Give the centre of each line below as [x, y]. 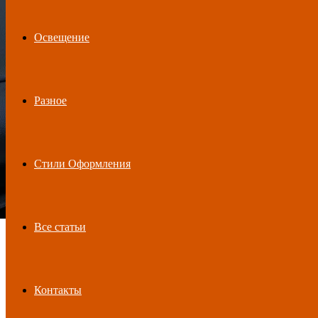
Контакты [58, 290]
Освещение [62, 37]
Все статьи [60, 227]
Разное [50, 100]
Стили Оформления [82, 164]
